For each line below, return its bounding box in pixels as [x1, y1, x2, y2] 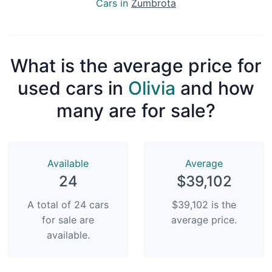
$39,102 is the [172, 198, 236, 211]
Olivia [128, 76, 175, 99]
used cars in [18, 76, 128, 99]
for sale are [42, 213, 94, 226]
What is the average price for [10, 54, 262, 76]
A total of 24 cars [27, 198, 109, 211]
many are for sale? [56, 99, 216, 121]
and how [175, 76, 254, 99]
